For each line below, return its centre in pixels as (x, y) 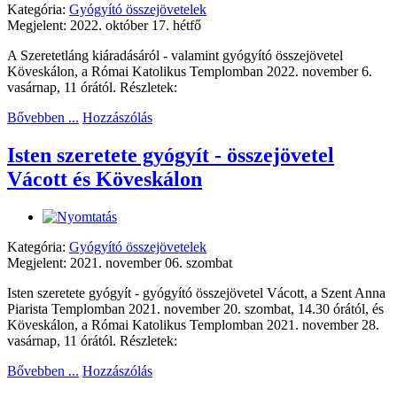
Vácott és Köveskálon (105, 179)
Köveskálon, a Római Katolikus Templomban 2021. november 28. (193, 324)
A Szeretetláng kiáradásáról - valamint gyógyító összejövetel (175, 55)
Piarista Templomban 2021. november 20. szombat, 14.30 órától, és (195, 308)
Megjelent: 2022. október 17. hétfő (104, 25)
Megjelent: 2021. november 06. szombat (120, 262)
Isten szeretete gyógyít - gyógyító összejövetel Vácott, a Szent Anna (196, 292)
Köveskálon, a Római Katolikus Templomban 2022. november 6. (190, 71)
